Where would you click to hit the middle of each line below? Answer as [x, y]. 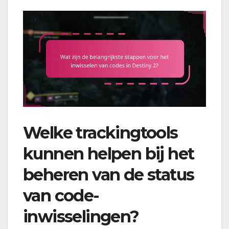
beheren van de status [109, 175]
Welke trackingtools [100, 133]
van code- [61, 196]
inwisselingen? [81, 217]
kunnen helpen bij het [109, 154]
